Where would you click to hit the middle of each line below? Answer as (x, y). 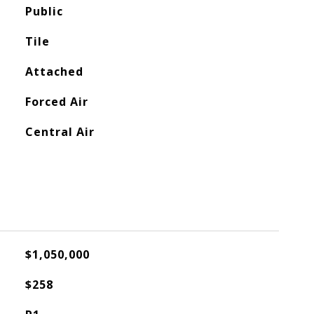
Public (44, 11)
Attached (54, 71)
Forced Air (56, 102)
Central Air (60, 132)
